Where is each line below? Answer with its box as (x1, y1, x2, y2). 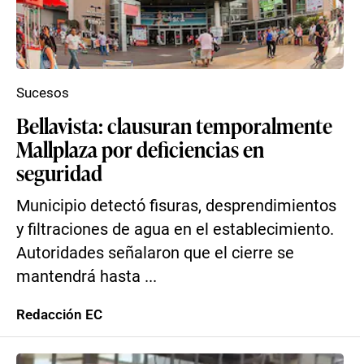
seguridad (16, 158, 102, 187)
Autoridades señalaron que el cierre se (16, 244, 294, 262)
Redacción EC (16, 306, 102, 323)
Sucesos (16, 84, 69, 101)
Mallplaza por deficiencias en (16, 134, 264, 163)
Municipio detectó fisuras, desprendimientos (16, 197, 336, 215)
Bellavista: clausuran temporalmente (16, 110, 332, 140)
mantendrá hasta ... (16, 267, 157, 286)
